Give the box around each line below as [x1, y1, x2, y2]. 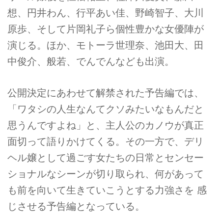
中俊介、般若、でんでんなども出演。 [7, 55, 174, 67]
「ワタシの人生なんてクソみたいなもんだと [7, 104, 204, 115]
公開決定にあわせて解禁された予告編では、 [7, 87, 204, 99]
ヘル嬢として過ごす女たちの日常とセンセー [7, 152, 204, 164]
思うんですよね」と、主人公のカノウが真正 [7, 120, 204, 131]
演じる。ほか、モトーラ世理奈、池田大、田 [7, 39, 204, 51]
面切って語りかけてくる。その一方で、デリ [7, 136, 204, 147]
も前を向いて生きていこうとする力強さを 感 [7, 185, 207, 196]
